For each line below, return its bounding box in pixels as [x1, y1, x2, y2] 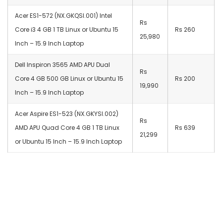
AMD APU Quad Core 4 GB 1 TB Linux [15, 123, 119, 132]
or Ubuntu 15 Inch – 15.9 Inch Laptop [15, 137, 122, 146]
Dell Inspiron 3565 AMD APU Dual [15, 60, 110, 69]
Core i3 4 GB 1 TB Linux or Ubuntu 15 [15, 25, 118, 34]
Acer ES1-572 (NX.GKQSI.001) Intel [15, 11, 112, 20]
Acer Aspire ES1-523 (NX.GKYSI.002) [15, 109, 118, 118]
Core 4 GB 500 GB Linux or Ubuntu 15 [15, 74, 123, 83]
